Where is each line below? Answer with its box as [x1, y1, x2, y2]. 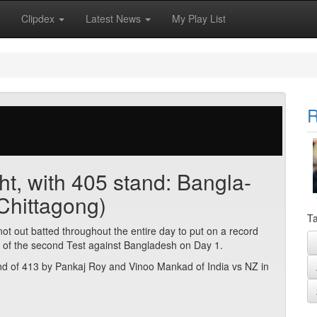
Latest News [86, 11, 144, 25]
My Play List [172, 11, 226, 25]
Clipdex [21, 11, 57, 25]
